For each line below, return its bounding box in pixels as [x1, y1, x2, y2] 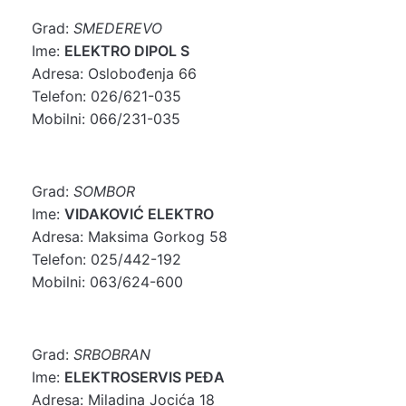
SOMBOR [73, 181, 135, 200]
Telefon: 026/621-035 [32, 86, 181, 105]
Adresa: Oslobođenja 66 [32, 63, 197, 82]
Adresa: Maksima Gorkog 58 [32, 227, 227, 246]
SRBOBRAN [73, 344, 150, 363]
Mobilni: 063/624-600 [32, 272, 183, 291]
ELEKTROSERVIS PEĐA [64, 367, 225, 386]
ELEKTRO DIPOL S [64, 41, 189, 60]
